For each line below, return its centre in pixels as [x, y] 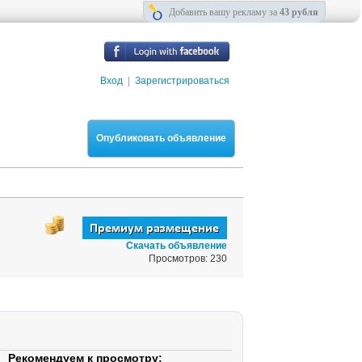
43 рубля [299, 12]
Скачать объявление [177, 246]
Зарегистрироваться [182, 81]
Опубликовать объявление [161, 138]
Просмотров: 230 [188, 259]
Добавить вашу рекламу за [224, 12]
